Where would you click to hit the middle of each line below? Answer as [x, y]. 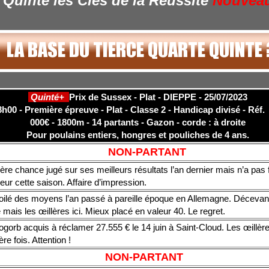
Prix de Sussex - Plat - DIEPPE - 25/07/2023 [158, 97]
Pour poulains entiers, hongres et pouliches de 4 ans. [138, 134]
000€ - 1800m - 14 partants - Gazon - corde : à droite [138, 122]
